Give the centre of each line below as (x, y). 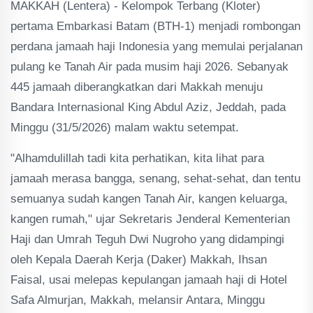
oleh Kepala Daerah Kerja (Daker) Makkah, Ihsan (139, 260)
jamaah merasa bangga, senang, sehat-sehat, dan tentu (155, 179)
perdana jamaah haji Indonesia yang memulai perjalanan (156, 46)
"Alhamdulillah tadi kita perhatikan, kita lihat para (137, 158)
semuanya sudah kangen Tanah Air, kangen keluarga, (149, 199)
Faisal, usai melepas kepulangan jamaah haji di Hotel (149, 280)
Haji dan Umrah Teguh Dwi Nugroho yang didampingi (147, 239)
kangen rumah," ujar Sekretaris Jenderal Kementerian (150, 219)
